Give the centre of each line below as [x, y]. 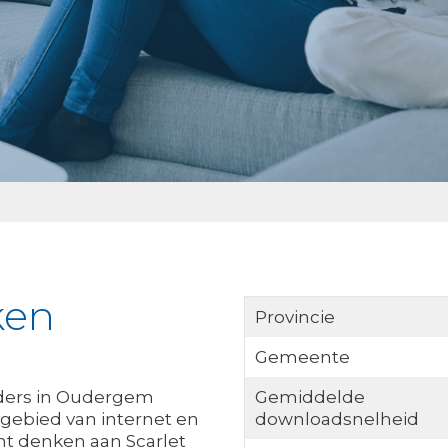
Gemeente [302, 357]
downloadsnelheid [336, 419]
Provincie [294, 317]
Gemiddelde [309, 397]
